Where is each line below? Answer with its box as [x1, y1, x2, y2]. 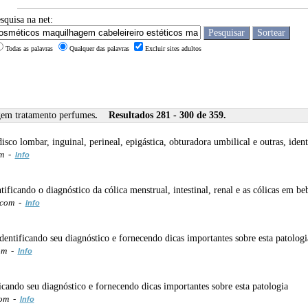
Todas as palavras [5, 44, 55, 52]
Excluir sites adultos [144, 44, 201, 52]
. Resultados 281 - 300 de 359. [95, 109, 226, 120]
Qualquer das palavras [69, 44, 131, 52]
